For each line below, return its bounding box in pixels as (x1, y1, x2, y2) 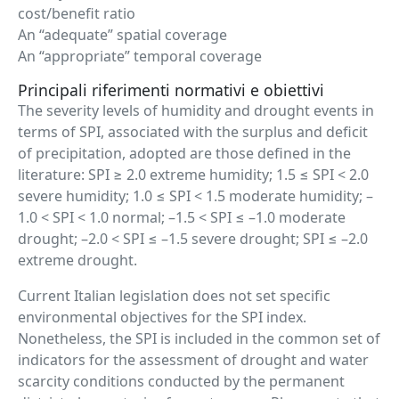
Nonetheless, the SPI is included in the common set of (18, 329, 380, 348)
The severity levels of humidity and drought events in (18, 101, 374, 120)
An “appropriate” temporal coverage (18, 46, 262, 66)
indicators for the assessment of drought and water (18, 350, 369, 370)
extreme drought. (18, 250, 137, 270)
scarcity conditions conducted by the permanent (18, 371, 345, 391)
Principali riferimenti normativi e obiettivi (18, 79, 324, 101)
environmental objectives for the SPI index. (18, 307, 306, 327)
